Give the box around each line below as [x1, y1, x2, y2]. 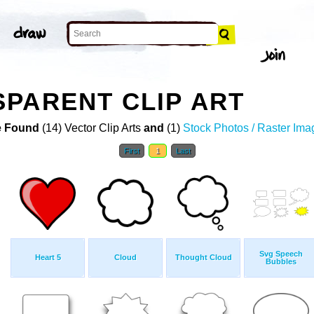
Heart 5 [34, 253, 61, 262]
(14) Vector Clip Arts [39, 122, 144, 135]
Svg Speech [259, 250, 303, 259]
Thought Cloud [175, 253, 232, 262]
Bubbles [266, 257, 296, 266]
